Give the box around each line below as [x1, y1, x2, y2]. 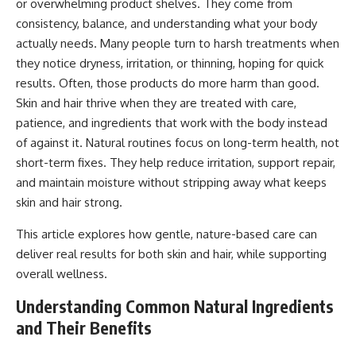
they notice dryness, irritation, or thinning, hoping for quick [16, 55, 323, 71]
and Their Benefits [16, 316, 152, 339]
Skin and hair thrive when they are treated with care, [16, 95, 296, 110]
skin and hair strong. [16, 194, 122, 210]
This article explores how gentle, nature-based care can [16, 226, 317, 242]
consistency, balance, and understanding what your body [16, 15, 317, 31]
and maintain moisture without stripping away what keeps [16, 174, 327, 190]
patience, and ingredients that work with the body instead [16, 114, 327, 130]
